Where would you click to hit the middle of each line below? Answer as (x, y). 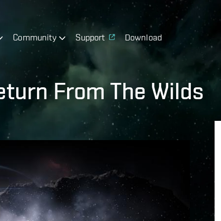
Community (35, 37)
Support (90, 37)
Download (143, 37)
